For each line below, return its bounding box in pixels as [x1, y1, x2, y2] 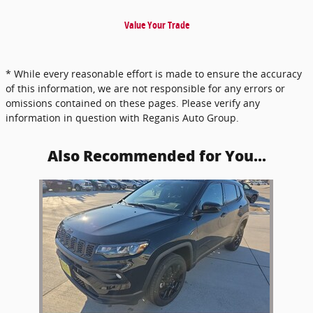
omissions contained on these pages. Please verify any [6, 96, 260, 110]
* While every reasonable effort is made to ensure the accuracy [6, 66, 302, 80]
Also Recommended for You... [47, 147, 266, 165]
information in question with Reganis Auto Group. [6, 110, 239, 124]
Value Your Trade [124, 17, 189, 31]
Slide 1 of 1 [5, 179, 57, 193]
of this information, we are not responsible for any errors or [6, 81, 285, 95]
